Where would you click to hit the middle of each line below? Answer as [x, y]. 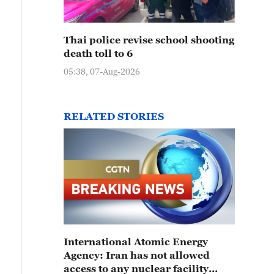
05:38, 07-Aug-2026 [102, 71]
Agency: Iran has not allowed [137, 255]
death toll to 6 [98, 53]
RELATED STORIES [114, 116]
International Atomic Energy [136, 242]
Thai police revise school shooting [149, 40]
